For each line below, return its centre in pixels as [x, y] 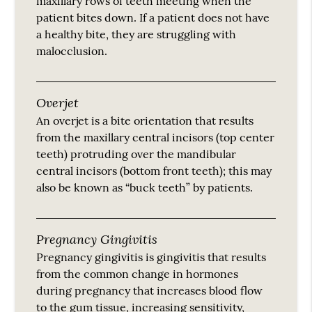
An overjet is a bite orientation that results [145, 120]
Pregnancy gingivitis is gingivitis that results [151, 257]
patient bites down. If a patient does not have [153, 17]
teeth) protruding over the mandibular [136, 154]
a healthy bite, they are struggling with [136, 34]
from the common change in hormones [138, 273]
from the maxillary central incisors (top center [156, 137]
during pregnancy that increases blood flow [150, 290]
